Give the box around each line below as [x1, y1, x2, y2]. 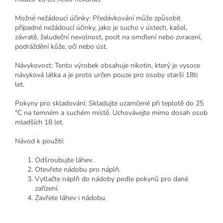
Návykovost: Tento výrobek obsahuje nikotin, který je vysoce [15, 61, 200, 71]
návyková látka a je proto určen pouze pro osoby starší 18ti [15, 70, 198, 80]
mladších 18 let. [15, 117, 64, 127]
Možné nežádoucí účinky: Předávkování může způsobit [15, 13, 181, 23]
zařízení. [35, 184, 59, 194]
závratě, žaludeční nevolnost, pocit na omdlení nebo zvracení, [15, 32, 202, 42]
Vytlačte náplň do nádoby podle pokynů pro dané [35, 174, 188, 184]
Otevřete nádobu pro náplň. [35, 165, 120, 175]
